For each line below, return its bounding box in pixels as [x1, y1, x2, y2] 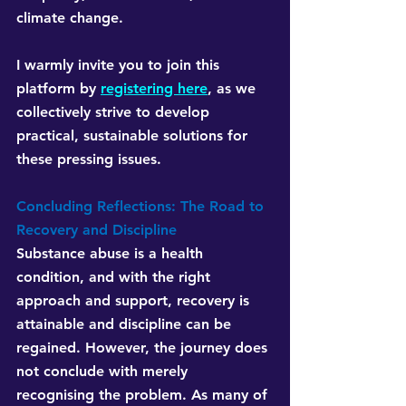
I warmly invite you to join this [16, 56, 224, 74]
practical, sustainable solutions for [16, 127, 252, 145]
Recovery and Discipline [16, 221, 177, 239]
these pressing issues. [16, 150, 166, 169]
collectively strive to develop [16, 103, 214, 121]
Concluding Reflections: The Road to [16, 198, 268, 216]
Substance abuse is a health [16, 245, 208, 263]
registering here [101, 80, 208, 98]
